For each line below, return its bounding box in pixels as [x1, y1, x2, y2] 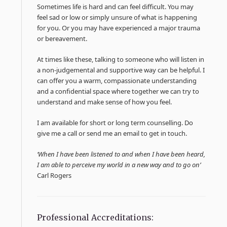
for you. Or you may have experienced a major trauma [37, 23, 201, 32]
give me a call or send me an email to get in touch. [37, 128, 187, 138]
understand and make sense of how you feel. [37, 97, 172, 106]
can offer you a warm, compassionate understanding [37, 75, 197, 85]
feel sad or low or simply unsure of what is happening [37, 12, 198, 22]
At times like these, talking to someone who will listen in [37, 54, 205, 64]
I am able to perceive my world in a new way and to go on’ [37, 160, 201, 169]
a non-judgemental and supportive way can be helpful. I [37, 65, 205, 74]
